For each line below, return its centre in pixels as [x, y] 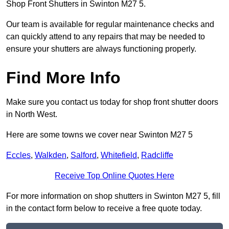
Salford [84, 155]
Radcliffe [157, 155]
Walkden [51, 155]
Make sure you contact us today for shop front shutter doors [112, 102]
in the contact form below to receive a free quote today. [104, 209]
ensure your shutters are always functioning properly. [101, 49]
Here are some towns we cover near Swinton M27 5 [99, 135]
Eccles [18, 155]
